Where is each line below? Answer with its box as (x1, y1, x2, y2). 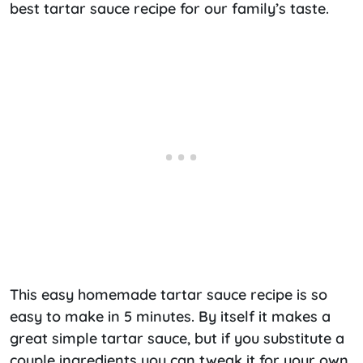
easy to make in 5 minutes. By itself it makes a (10, 306, 331, 326)
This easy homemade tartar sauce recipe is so (10, 284, 327, 304)
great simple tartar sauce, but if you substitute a (10, 328, 344, 348)
